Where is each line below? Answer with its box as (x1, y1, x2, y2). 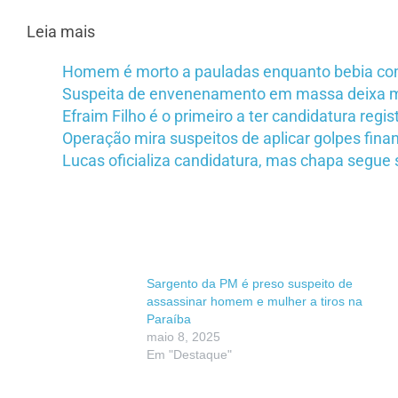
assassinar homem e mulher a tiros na (147, 294, 362, 309)
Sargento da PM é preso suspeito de (147, 276, 353, 291)
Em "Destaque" (147, 347, 232, 362)
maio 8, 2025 (147, 330, 220, 345)
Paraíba (147, 312, 191, 327)
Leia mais (27, 22, 95, 42)
